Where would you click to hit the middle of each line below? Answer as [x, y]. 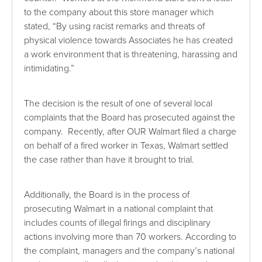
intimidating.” [49, 69]
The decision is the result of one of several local [118, 104]
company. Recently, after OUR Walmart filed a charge [130, 132]
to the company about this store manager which [119, 13]
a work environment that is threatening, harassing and [131, 55]
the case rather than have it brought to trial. [109, 160]
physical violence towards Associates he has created [129, 41]
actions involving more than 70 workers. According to [130, 237]
